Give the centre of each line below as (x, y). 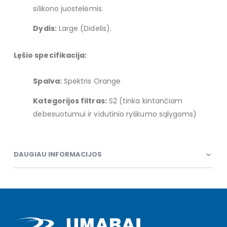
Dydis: (45, 29)
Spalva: (47, 81)
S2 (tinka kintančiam (145, 101)
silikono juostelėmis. (68, 9)
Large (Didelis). (84, 29)
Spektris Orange (91, 81)
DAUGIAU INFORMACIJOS (58, 155)
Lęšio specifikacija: (50, 55)
